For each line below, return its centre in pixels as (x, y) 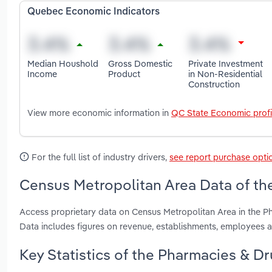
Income (42, 73)
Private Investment (226, 63)
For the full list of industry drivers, (99, 157)
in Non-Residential (226, 73)
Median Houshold (63, 63)
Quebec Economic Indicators (93, 12)
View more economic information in (99, 113)
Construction (214, 84)
